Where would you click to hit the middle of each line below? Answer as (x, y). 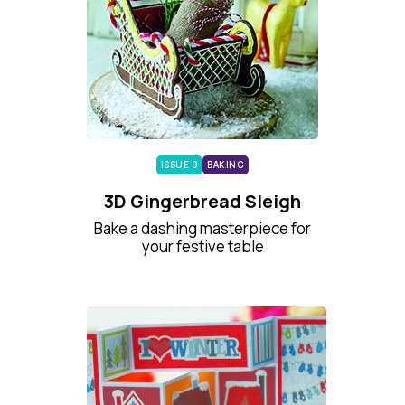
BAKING (226, 165)
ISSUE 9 (179, 165)
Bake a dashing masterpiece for (202, 228)
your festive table (202, 246)
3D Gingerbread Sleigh (202, 201)
